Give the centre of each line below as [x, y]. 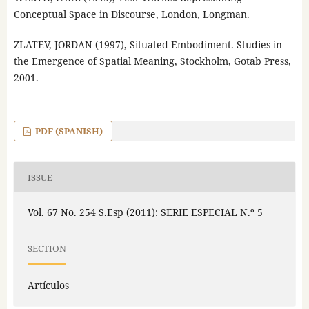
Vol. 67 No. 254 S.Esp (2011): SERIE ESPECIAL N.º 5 [145, 212]
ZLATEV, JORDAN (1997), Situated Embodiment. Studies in [148, 45]
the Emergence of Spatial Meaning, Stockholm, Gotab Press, [152, 61]
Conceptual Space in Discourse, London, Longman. [131, 14]
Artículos [48, 286]
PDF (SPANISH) [68, 131]
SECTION [47, 248]
